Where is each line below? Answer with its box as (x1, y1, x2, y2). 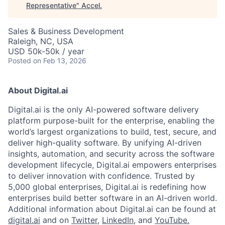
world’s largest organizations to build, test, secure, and (8, 127, 216, 137)
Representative (26, 1, 76, 10)
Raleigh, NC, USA (8, 36, 73, 46)
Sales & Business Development (8, 26, 124, 36)
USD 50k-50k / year (8, 46, 84, 56)
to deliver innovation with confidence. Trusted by (8, 171, 195, 181)
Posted (8, 56, 31, 65)
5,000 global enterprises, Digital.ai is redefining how (8, 182, 206, 192)
